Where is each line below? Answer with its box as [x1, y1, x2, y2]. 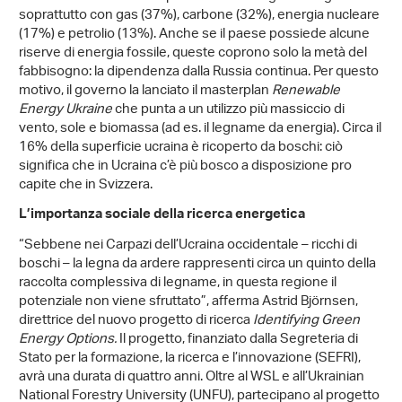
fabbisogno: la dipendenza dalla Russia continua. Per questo [19, 58, 379, 87]
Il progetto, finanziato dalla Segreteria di [119, 326, 358, 354]
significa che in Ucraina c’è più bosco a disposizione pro [19, 153, 352, 181]
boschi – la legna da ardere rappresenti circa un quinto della [19, 250, 376, 279]
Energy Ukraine [19, 96, 112, 125]
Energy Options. [19, 326, 119, 354]
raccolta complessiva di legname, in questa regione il [19, 269, 336, 298]
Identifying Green [253, 307, 360, 336]
